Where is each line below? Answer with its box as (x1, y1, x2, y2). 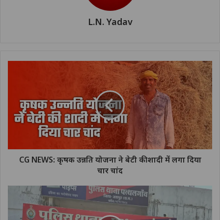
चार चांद (97, 165, 123, 176)
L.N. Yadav (87, 16, 133, 28)
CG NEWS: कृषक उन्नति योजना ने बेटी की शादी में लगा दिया (19, 154, 201, 165)
